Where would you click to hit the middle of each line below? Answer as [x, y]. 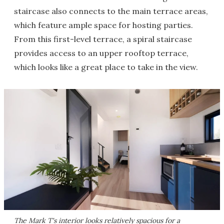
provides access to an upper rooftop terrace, [101, 53]
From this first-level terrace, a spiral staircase [103, 39]
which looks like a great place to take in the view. [106, 67]
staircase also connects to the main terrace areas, [111, 11]
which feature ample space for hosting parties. [103, 25]
